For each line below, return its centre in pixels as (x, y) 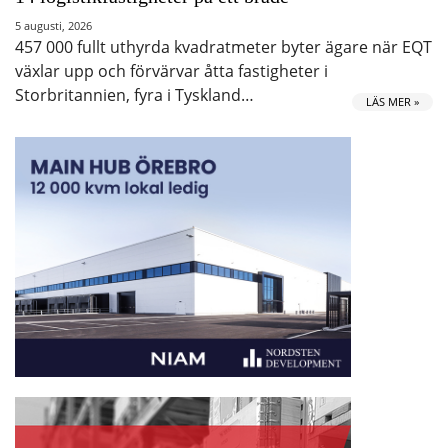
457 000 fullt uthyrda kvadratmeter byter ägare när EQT (223, 47)
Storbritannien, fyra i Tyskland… (134, 95)
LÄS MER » (392, 101)
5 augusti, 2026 (53, 25)
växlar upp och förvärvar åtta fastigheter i (171, 71)
